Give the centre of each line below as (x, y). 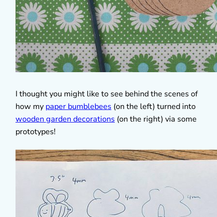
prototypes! (36, 132)
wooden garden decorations (65, 119)
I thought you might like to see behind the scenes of (107, 94)
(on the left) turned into (154, 106)
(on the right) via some (156, 119)
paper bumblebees (78, 106)
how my (31, 106)
